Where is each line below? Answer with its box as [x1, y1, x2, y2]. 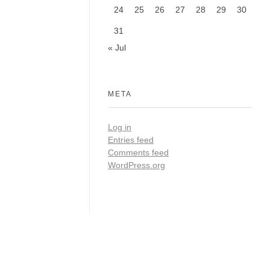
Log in [108, 122, 131, 133]
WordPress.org [108, 160, 165, 171]
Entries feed [108, 135, 154, 145]
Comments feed [108, 148, 169, 158]
